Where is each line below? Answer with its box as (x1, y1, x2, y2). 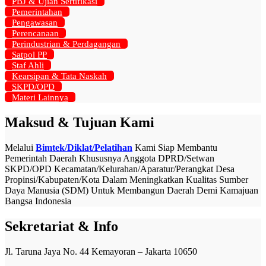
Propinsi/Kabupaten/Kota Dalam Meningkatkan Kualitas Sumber (5, 175, 248, 185)
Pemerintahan (12, 7, 62, 17)
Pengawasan (12, 18, 58, 28)
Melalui (5, 142, 36, 153)
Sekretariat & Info (5, 218, 118, 235)
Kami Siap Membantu (132, 142, 217, 153)
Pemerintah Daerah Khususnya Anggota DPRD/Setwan (5, 153, 214, 164)
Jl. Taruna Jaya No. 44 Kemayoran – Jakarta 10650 (5, 246, 197, 256)
